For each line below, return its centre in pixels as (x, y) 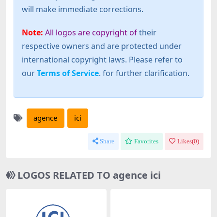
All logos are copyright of (91, 32)
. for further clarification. (144, 73)
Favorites (146, 141)
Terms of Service (68, 73)
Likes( (186, 141)
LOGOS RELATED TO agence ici (89, 175)
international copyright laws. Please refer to (102, 59)
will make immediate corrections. (83, 9)
